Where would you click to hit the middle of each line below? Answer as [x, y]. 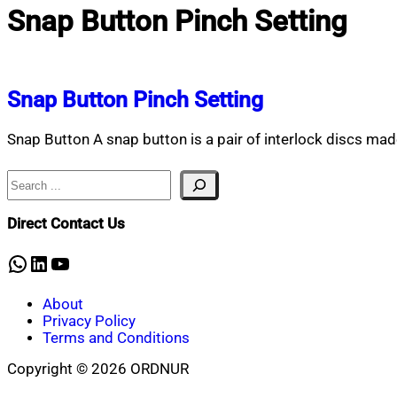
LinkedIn [68, 263]
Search [29, 178]
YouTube [90, 263]
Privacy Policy [89, 321]
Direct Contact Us [66, 223]
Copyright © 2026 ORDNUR [98, 370]
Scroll [25, 385]
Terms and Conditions [116, 338]
